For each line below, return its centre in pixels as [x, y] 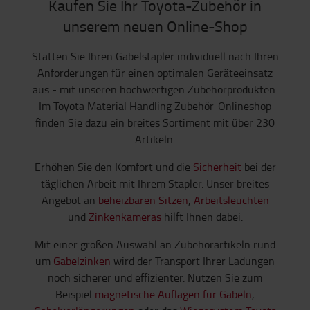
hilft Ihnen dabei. [202, 217]
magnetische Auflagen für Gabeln [173, 294]
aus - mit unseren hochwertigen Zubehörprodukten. [155, 90]
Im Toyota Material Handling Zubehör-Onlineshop [155, 106]
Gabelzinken [82, 261]
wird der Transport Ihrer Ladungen [193, 261]
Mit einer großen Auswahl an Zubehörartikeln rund [155, 245]
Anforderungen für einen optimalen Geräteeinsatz [155, 73]
